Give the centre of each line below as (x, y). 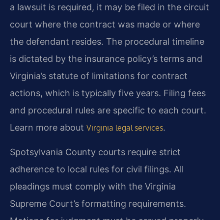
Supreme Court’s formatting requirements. (98, 204)
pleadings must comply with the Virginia (93, 187)
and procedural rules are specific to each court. (108, 110)
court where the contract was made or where (105, 24)
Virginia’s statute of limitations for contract (99, 76)
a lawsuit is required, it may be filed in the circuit (110, 7)
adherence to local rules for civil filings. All (97, 169)
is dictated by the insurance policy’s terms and (106, 58)
